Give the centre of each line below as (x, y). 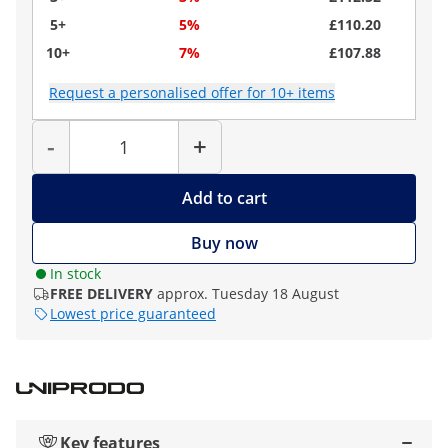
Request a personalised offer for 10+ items (192, 92)
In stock (75, 273)
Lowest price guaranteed (133, 313)
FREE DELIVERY (101, 293)
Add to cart (224, 198)
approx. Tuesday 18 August (248, 293)
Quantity (146, 125)
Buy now (224, 243)
